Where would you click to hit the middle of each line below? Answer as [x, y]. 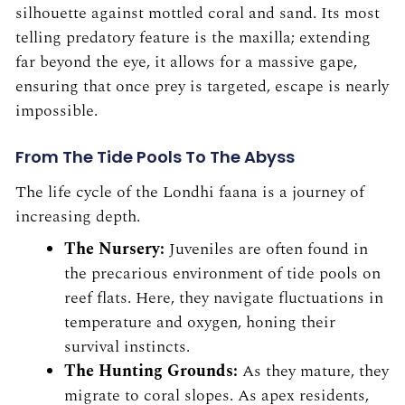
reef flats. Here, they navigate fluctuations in [224, 298]
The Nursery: [114, 250]
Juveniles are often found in [266, 250]
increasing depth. [78, 217]
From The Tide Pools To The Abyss [155, 156]
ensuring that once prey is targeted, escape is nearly [202, 86]
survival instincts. [127, 347]
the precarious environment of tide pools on [222, 274]
